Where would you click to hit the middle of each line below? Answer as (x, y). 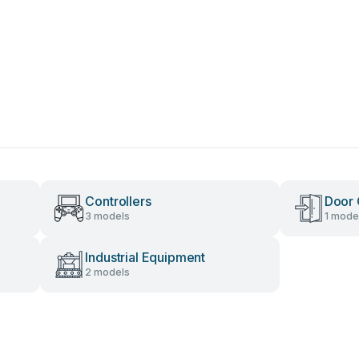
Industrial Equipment (145, 257)
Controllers (118, 201)
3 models (108, 216)
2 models (108, 272)
